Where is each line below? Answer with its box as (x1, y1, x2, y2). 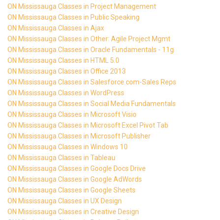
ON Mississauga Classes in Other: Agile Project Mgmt (7, 34, 170, 43)
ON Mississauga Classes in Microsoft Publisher (7, 132, 151, 140)
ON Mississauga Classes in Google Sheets (7, 186, 136, 194)
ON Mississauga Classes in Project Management (7, 2, 156, 10)
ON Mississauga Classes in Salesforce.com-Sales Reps (7, 78, 176, 86)
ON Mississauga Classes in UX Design (7, 196, 122, 205)
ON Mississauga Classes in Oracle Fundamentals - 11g (7, 45, 174, 54)
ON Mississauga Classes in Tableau (7, 153, 115, 162)
